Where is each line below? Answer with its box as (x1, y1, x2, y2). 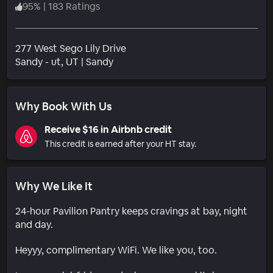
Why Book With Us (15, 99, 112, 113)
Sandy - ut (15, 55, 61, 68)
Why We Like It (15, 179, 93, 193)
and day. (15, 218, 53, 231)
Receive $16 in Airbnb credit (44, 122, 172, 136)
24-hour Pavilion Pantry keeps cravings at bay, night (15, 204, 247, 218)
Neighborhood (113, 54, 179, 68)
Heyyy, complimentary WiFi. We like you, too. (15, 243, 217, 257)
